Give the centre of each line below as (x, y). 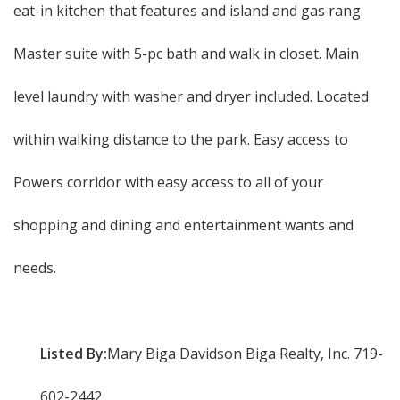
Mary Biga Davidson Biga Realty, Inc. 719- (245, 354)
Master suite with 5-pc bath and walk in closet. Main (186, 54)
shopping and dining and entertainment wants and (183, 225)
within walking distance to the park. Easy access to (181, 139)
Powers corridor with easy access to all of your (168, 182)
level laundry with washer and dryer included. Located (191, 96)
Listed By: (74, 354)
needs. (35, 268)
